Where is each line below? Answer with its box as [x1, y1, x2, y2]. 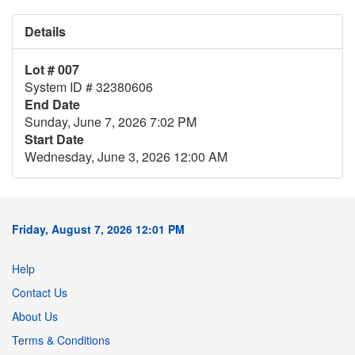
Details [25, 21, 66, 40]
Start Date [25, 129, 84, 148]
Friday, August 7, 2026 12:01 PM [12, 220, 185, 237]
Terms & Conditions [12, 331, 110, 348]
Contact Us [12, 284, 67, 300]
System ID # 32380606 [25, 77, 153, 96]
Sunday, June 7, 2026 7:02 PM [25, 112, 197, 131]
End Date [25, 94, 80, 113]
